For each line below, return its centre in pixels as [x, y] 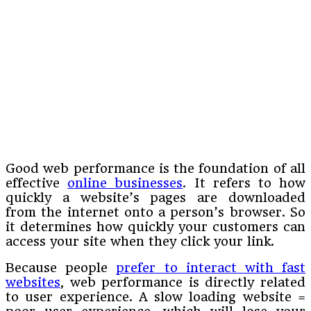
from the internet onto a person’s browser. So [155, 212]
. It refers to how [244, 183]
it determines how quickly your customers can [155, 226]
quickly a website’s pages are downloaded [155, 197]
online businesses [125, 183]
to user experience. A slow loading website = [155, 296]
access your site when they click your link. [140, 241]
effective [37, 183]
